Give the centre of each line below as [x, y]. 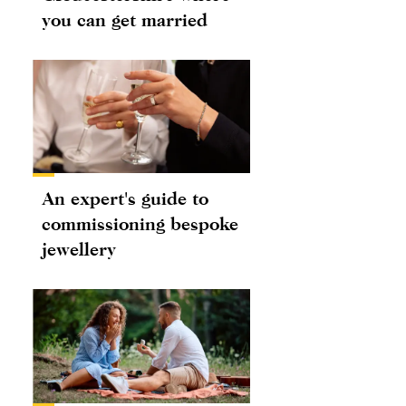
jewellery [79, 249]
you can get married [125, 19]
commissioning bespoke [140, 224]
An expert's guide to [125, 198]
